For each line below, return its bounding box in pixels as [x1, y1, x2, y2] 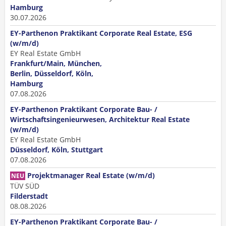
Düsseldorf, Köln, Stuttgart [10, 145, 103, 154]
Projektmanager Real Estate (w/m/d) [27, 171, 155, 180]
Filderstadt [10, 191, 48, 201]
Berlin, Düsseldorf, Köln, [10, 69, 93, 78]
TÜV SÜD [10, 181, 39, 191]
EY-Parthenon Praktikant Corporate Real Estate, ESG [10, 28, 192, 38]
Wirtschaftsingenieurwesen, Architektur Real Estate [10, 115, 190, 124]
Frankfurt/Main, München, [10, 59, 102, 68]
